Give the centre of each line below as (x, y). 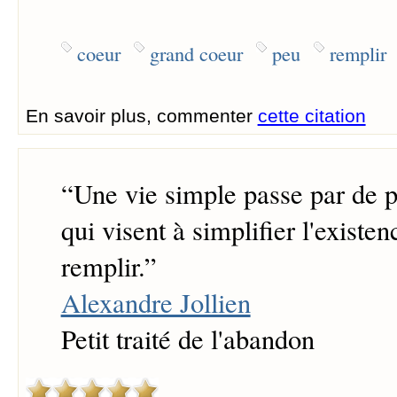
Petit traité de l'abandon (187, 339)
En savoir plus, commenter (141, 115)
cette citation (311, 115)
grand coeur (196, 53)
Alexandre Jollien (156, 303)
